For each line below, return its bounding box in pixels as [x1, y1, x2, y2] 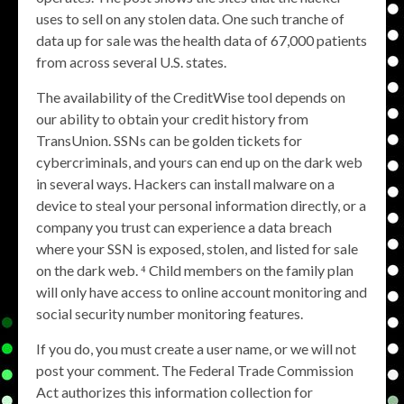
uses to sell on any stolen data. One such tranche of [36, 10, 344, 27]
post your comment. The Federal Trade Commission [36, 362, 353, 379]
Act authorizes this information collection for [36, 383, 313, 400]
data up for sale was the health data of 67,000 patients [36, 32, 367, 49]
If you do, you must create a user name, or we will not [36, 340, 356, 357]
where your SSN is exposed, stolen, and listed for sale [36, 240, 358, 257]
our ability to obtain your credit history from [36, 110, 308, 127]
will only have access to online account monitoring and [36, 283, 367, 300]
